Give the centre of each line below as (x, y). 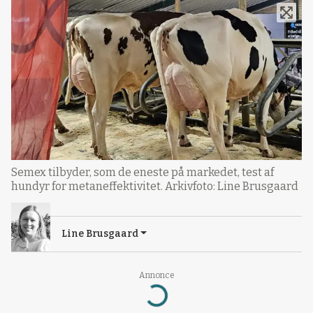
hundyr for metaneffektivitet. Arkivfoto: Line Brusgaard (155, 186)
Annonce (156, 275)
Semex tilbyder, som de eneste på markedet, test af (143, 172)
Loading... (141, 297)
